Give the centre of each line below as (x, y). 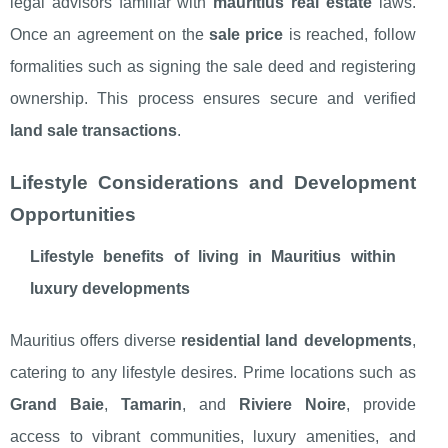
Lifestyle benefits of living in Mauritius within (213, 257)
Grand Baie (57, 405)
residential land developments (296, 341)
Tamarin (151, 405)
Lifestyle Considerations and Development (213, 183)
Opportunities (73, 215)
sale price (246, 35)
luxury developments (110, 289)
